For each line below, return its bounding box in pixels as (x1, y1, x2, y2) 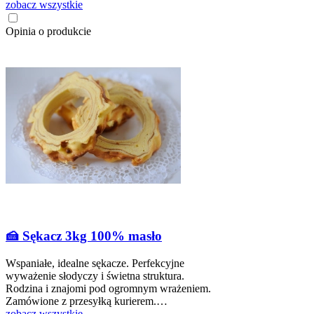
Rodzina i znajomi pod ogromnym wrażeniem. (6, 282, 211, 295)
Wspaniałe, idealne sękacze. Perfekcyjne (6, 257, 184, 270)
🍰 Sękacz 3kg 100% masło (6, 228, 162, 244)
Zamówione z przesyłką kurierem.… (6, 295, 168, 308)
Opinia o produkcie (6, 25, 91, 37)
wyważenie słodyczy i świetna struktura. (6, 270, 184, 282)
